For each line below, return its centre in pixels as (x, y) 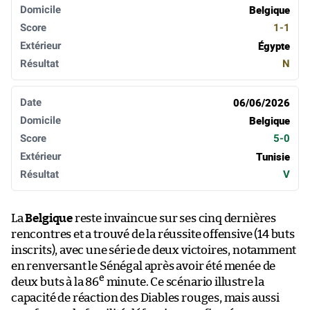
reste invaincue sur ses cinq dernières (175, 218)
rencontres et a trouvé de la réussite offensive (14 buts (153, 234)
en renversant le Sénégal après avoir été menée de (144, 266)
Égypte (274, 45)
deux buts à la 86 (55, 282)
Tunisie (273, 156)
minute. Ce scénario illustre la (184, 282)
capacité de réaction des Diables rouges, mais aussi (145, 298)
